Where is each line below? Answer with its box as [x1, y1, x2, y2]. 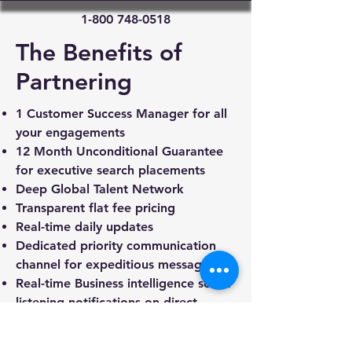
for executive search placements [16, 163, 205, 178]
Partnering [16, 68, 132, 96]
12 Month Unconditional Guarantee [16, 144, 223, 159]
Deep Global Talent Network [16, 181, 184, 196]
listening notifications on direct [16, 295, 197, 310]
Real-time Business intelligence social [16, 276, 231, 291]
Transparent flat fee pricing [16, 200, 175, 215]
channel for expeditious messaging [16, 257, 220, 272]
